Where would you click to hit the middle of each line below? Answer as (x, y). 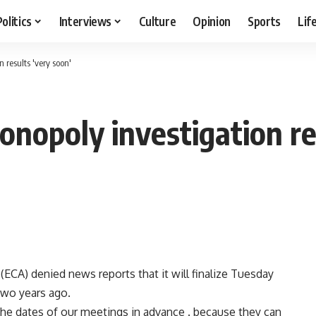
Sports (265, 21)
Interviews (85, 21)
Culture (157, 21)
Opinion (212, 21)
